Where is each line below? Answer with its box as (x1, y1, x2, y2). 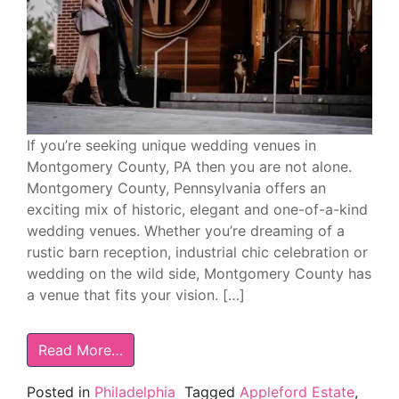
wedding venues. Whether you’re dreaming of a (27, 222, 345, 240)
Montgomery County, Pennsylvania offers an (27, 179, 326, 198)
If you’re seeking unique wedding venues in (27, 136, 316, 155)
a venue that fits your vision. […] (27, 286, 245, 305)
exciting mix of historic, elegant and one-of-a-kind (27, 200, 368, 219)
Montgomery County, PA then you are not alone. (27, 158, 352, 176)
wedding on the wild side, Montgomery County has (27, 265, 371, 283)
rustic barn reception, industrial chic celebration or (27, 243, 368, 262)
